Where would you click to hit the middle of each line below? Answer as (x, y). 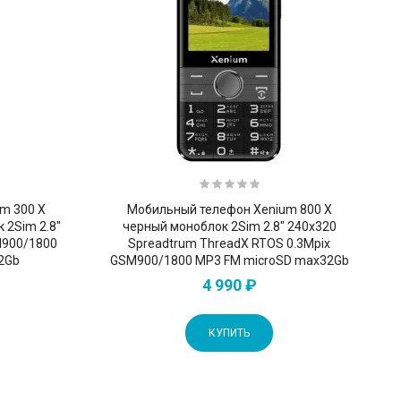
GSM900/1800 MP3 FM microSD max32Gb (229, 260)
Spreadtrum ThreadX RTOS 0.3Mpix (230, 243)
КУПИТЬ (230, 333)
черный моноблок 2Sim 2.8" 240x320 (229, 226)
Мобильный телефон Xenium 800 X (229, 209)
